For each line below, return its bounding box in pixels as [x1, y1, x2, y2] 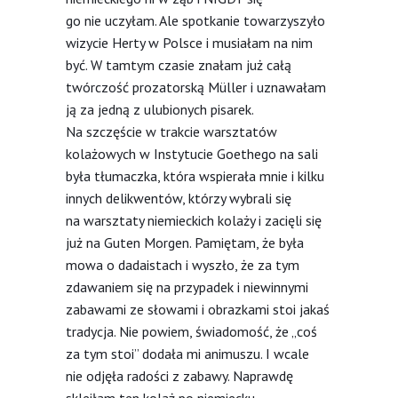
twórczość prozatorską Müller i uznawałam [66, 77, 326, 96]
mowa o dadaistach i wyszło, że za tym [66, 255, 299, 274]
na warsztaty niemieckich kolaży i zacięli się [66, 211, 322, 229]
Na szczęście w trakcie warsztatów [66, 122, 277, 140]
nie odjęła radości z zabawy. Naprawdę [66, 366, 293, 385]
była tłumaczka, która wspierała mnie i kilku [66, 166, 324, 185]
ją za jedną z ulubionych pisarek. [66, 99, 253, 118]
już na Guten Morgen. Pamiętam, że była [66, 233, 304, 251]
